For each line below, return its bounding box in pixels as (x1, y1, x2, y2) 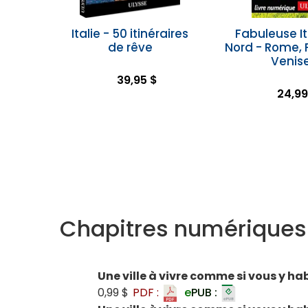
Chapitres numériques (60, 213, 307, 244)
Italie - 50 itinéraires (71, 25, 188, 42)
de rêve (107, 39, 153, 56)
